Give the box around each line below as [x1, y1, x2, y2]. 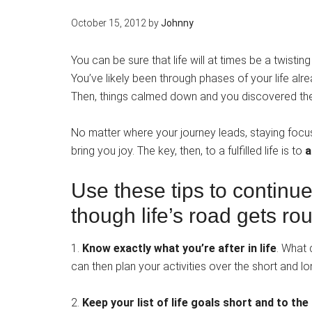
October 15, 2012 [71, 17, 146, 29]
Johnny [161, 17, 194, 29]
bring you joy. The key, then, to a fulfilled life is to [71, 144, 305, 157]
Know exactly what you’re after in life [82, 242, 276, 255]
